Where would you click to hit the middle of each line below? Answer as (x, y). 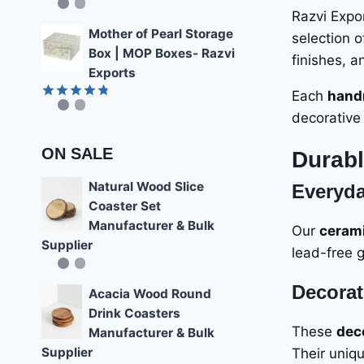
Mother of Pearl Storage (161, 33)
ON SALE (77, 153)
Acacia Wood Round (150, 294)
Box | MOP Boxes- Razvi (162, 53)
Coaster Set (125, 206)
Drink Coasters (134, 313)
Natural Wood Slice (146, 186)
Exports (112, 72)
